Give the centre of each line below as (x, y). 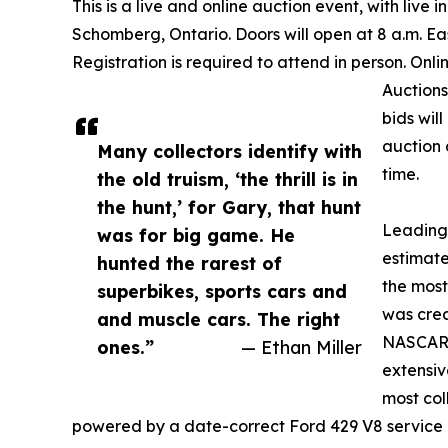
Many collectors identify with (229, 151)
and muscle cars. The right (218, 319)
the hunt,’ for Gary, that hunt (229, 207)
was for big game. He (196, 235)
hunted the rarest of (189, 263)
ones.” (125, 347)
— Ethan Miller (301, 347)
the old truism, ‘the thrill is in (227, 179)
